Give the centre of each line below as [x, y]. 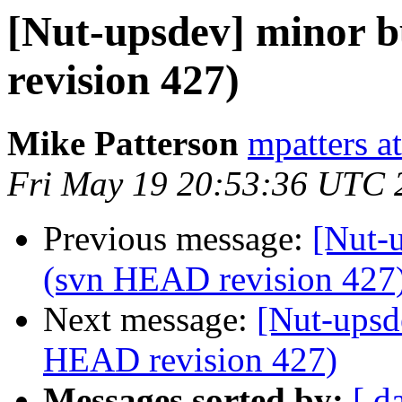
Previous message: [178, 239]
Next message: [150, 319]
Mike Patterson [123, 144]
